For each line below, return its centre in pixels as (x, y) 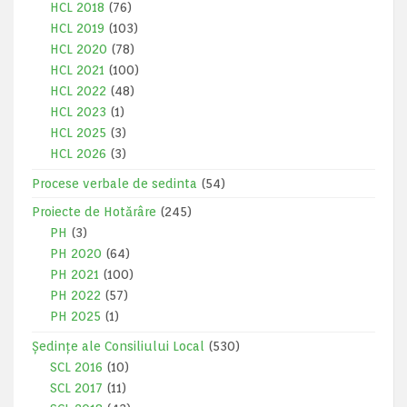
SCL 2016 (76, 367)
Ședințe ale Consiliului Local (118, 346)
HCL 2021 (77, 70)
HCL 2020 (79, 49)
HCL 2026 (78, 154)
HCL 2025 (78, 133)
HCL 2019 (77, 28)
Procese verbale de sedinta (114, 184)
